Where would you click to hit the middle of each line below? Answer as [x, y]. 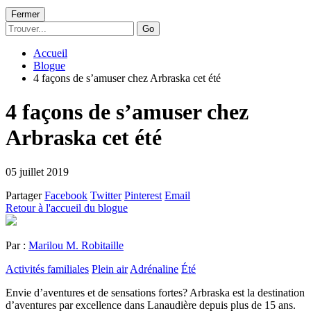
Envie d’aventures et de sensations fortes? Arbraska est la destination [155, 292]
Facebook [66, 195]
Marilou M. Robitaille [76, 245]
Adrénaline [154, 269]
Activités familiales [47, 269]
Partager [24, 195]
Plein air [110, 269]
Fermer [25, 14]
